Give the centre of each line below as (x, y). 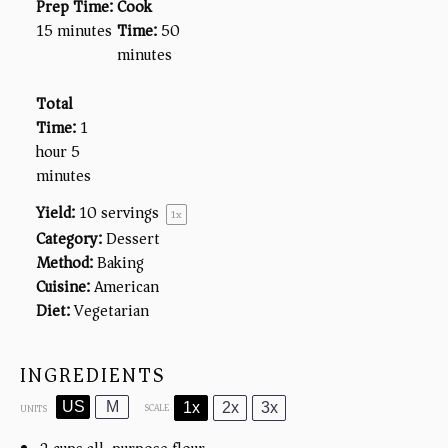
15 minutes (74, 30)
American (126, 287)
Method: (64, 263)
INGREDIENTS (92, 376)
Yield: (55, 213)
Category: (69, 239)
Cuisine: (63, 287)
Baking (120, 263)
